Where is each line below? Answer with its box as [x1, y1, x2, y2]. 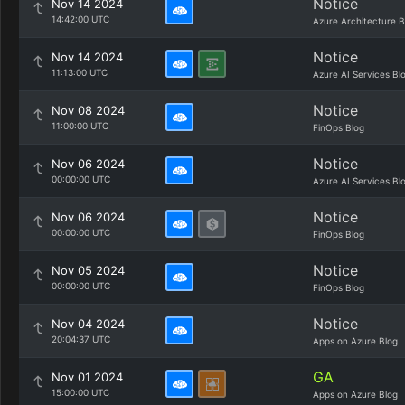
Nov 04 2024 [52, 316, 125, 331]
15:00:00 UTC [52, 387, 109, 398]
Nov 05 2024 [52, 263, 125, 278]
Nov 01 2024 [52, 370, 123, 384]
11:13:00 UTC [52, 67, 108, 78]
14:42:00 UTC [52, 14, 109, 24]
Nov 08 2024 [52, 103, 125, 118]
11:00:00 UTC [52, 120, 108, 131]
